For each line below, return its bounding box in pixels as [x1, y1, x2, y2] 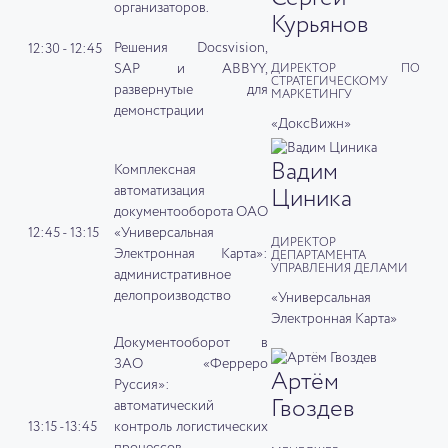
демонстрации [114, 103, 204, 118]
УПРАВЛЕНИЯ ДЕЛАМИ [271, 263, 408, 276]
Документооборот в [114, 336, 268, 351]
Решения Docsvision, [114, 40, 268, 55]
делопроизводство [114, 289, 231, 304]
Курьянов [271, 13, 369, 38]
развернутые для [114, 82, 268, 97]
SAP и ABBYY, [114, 61, 268, 76]
